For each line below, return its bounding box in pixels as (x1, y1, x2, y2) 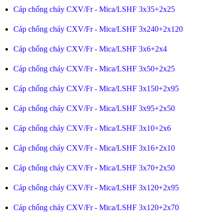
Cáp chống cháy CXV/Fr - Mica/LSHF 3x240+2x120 (13, 25, 183, 33)
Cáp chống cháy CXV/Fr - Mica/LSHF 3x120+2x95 (13, 183, 179, 192)
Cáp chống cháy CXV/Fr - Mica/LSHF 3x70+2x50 (13, 164, 175, 172)
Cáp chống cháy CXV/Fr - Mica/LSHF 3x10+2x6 (13, 124, 171, 132)
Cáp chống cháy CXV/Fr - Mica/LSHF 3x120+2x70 (13, 203, 179, 212)
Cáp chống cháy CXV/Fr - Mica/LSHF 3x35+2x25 (13, 5, 175, 13)
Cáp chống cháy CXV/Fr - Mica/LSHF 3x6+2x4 (13, 45, 167, 53)
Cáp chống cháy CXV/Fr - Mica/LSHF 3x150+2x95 (13, 84, 179, 93)
